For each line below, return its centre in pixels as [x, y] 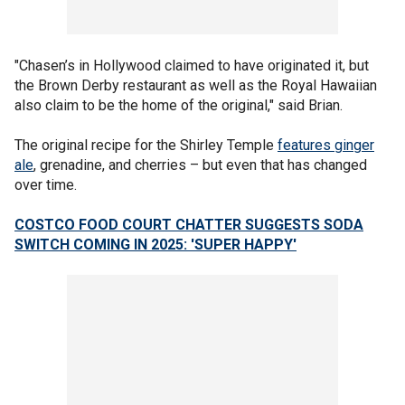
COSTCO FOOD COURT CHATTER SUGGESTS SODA [189, 224]
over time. [47, 184]
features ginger [326, 145]
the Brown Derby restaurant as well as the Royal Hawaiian [196, 85]
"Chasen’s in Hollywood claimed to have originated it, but [192, 65]
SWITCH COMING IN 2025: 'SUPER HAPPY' [155, 244]
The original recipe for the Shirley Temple [146, 145]
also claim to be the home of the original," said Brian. [180, 105]
